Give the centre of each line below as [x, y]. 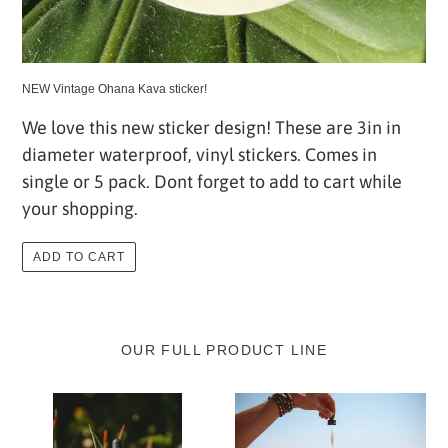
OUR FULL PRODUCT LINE [224, 349]
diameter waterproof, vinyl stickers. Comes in [199, 154]
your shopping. [80, 208]
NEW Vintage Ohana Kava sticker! [114, 89]
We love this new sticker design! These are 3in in [211, 127]
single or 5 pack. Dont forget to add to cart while [212, 181]
